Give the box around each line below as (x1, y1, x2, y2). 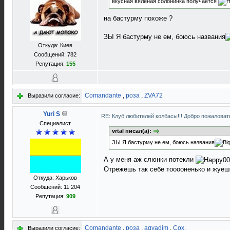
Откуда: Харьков (33, 175, 77, 181)
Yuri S (43, 110, 60, 118)
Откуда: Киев (38, 42, 72, 48)
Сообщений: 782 (34, 51, 76, 57)
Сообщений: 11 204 (30, 184, 80, 190)
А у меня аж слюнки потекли (104, 156, 196, 164)
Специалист (40, 120, 71, 126)
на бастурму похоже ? (104, 14, 172, 23)
